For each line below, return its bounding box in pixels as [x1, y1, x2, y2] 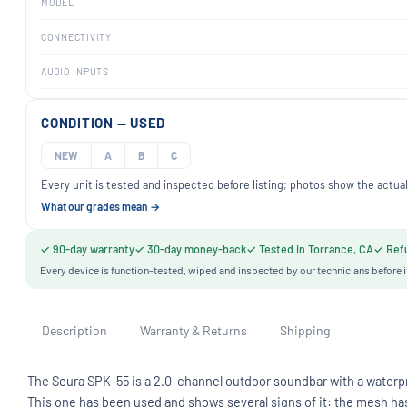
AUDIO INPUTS [41, 65, 109, 77]
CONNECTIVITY [41, 31, 112, 43]
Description [42, 323, 107, 338]
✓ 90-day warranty [40, 242, 134, 256]
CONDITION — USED [41, 114, 165, 131]
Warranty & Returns [140, 323, 247, 338]
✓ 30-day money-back [134, 242, 246, 256]
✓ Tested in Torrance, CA [246, 242, 373, 256]
